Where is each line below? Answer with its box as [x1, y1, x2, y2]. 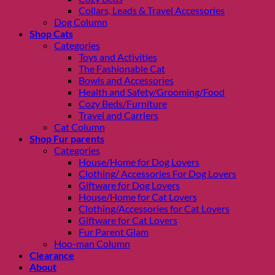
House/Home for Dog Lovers [79, 156, 199, 168]
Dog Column [54, 16, 107, 28]
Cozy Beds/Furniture [79, 98, 167, 110]
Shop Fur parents [29, 133, 104, 145]
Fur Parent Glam [79, 226, 149, 238]
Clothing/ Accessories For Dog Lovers [79, 168, 236, 180]
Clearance [29, 249, 74, 261]
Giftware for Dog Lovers [79, 179, 180, 192]
